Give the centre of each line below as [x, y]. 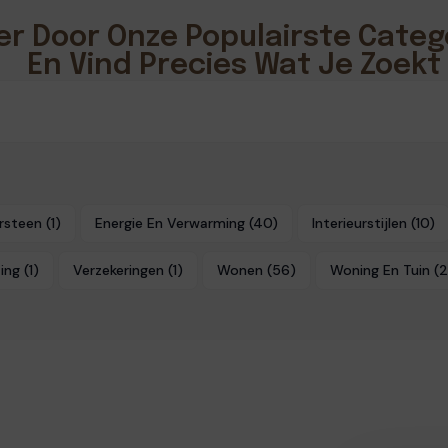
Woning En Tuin [379, 269]
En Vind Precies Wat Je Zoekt [234, 66]
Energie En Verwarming [169, 222]
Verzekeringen [118, 269]
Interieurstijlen [359, 222]
